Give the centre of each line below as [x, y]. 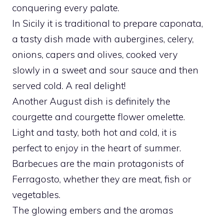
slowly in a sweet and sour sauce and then [105, 70]
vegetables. [36, 194]
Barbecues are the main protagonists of [98, 163]
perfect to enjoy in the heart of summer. [97, 148]
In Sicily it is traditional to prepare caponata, [108, 23]
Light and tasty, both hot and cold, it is [94, 132]
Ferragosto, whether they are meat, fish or [102, 179]
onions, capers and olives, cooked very [95, 54]
